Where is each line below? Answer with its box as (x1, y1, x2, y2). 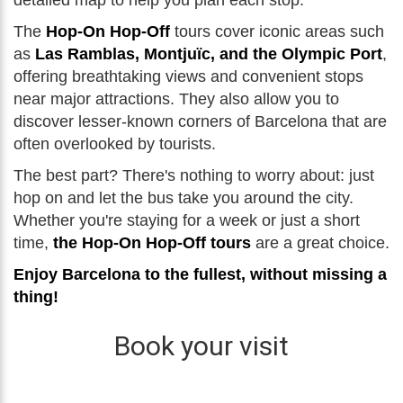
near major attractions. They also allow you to (13, 90, 339, 108)
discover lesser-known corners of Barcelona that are (13, 112, 387, 130)
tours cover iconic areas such (170, 22, 384, 40)
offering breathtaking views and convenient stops (13, 67, 363, 85)
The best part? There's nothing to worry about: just (13, 166, 374, 184)
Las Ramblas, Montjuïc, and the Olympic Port (35, 45, 382, 63)
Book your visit (114, 330, 289, 362)
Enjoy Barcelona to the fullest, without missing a (13, 265, 387, 283)
